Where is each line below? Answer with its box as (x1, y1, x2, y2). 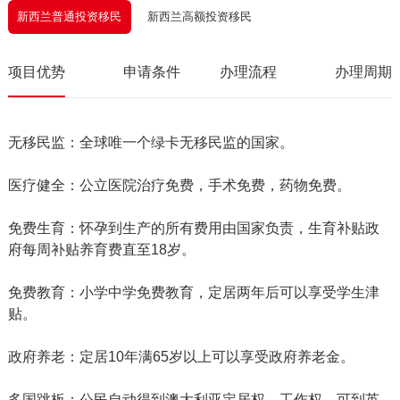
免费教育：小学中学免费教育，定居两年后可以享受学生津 (7, 284, 379, 300)
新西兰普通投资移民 (17, 9, 122, 23)
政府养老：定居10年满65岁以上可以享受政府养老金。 (7, 348, 354, 364)
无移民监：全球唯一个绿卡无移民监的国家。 (7, 134, 294, 150)
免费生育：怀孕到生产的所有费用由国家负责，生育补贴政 (7, 220, 379, 236)
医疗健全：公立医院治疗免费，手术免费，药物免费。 (7, 177, 351, 193)
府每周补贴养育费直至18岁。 (7, 241, 196, 257)
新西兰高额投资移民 (147, 9, 253, 23)
